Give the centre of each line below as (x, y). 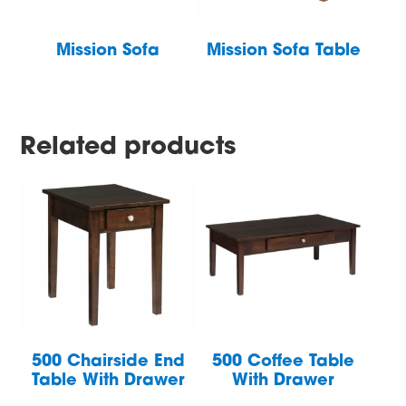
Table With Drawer (108, 381)
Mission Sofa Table (283, 52)
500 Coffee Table (284, 362)
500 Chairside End (108, 362)
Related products (128, 149)
